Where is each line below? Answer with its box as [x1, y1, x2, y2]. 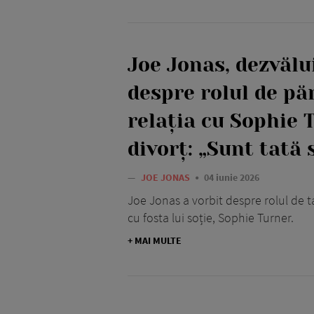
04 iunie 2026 [204, 171, 259, 184]
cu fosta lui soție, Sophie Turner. [128, 210, 294, 226]
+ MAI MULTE [128, 234, 182, 247]
